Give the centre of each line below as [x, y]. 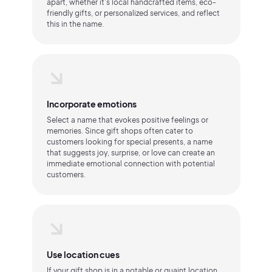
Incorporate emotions [91, 104]
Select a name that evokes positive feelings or [127, 120]
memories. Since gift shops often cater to [120, 131]
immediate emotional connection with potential [131, 164]
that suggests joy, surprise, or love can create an [131, 153]
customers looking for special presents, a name [129, 142]
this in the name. [75, 24]
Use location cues [83, 254]
